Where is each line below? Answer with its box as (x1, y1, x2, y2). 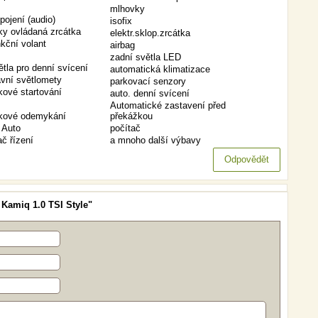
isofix (110, 16, 132, 26)
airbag (110, 40, 135, 50)
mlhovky (110, 4, 145, 14)
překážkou (110, 111, 153, 121)
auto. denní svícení (110, 88, 190, 99)
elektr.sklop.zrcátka (110, 28, 190, 38)
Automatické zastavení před (110, 100, 226, 111)
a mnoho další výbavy (110, 135, 201, 146)
